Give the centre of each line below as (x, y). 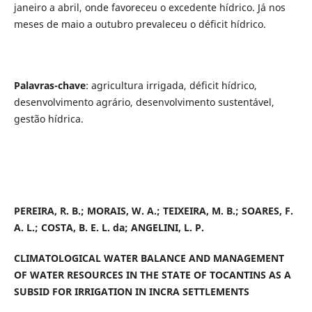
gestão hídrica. (48, 119)
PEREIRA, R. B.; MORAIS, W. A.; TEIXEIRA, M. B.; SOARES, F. (153, 211)
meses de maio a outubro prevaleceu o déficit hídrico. (140, 24)
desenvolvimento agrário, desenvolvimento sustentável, (144, 102)
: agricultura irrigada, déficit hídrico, (171, 86)
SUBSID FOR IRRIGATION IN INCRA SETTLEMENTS (131, 292)
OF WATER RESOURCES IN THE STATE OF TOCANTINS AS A (152, 275)
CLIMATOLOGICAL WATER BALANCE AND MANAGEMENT (149, 258)
